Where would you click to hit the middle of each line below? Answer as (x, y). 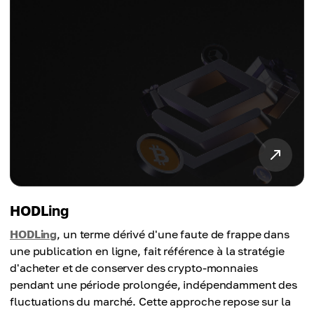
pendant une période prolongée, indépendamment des (154, 285)
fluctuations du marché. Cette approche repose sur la (150, 302)
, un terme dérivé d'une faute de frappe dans (173, 234)
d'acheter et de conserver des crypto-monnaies (134, 268)
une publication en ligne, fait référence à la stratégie (147, 251)
